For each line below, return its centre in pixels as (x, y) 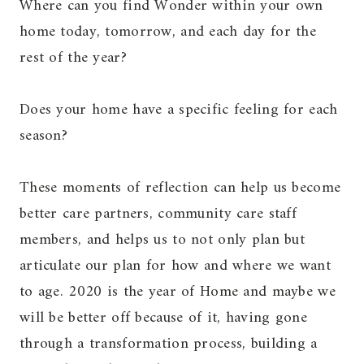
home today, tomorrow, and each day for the (168, 32)
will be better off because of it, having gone (163, 318)
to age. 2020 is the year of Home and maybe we (178, 292)
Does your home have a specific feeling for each (179, 110)
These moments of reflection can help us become (180, 188)
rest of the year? (73, 58)
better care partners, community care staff (158, 214)
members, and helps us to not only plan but (162, 240)
